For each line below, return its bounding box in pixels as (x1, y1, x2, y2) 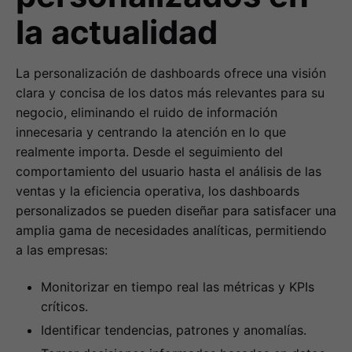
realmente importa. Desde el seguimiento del (16, 143, 283, 159)
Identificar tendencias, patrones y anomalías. (41, 321, 306, 338)
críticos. (41, 298, 88, 314)
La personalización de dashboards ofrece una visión (16, 64, 326, 81)
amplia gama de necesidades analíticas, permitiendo (16, 222, 327, 238)
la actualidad (16, 12, 218, 52)
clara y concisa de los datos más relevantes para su (16, 84, 324, 101)
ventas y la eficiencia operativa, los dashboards (16, 182, 299, 199)
